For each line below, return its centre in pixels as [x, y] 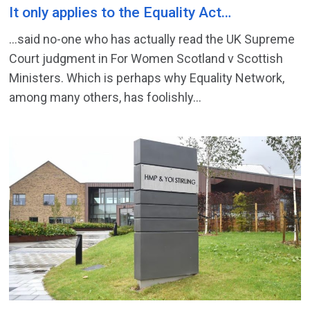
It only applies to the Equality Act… [120, 13]
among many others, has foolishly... [106, 98]
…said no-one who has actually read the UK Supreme [152, 39]
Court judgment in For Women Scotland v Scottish [146, 59]
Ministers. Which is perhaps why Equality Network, [147, 78]
